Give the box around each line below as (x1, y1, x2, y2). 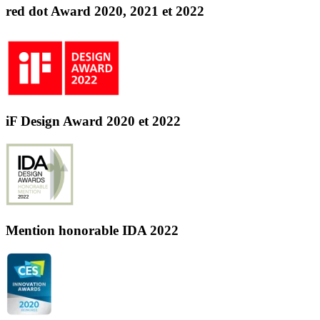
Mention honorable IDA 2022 (6, 223, 179, 239)
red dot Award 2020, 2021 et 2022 (6, 4, 204, 19)
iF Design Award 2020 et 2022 (6, 113, 181, 129)
